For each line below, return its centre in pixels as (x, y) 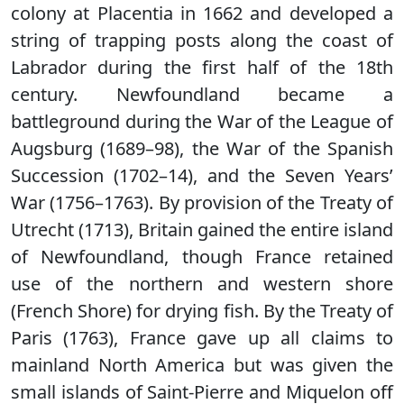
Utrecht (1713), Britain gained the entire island (202, 230)
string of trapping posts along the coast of (202, 40)
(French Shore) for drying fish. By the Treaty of (202, 311)
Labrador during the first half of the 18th (202, 67)
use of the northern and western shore (202, 284)
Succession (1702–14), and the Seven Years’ (202, 175)
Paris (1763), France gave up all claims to (202, 338)
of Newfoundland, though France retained (202, 257)
